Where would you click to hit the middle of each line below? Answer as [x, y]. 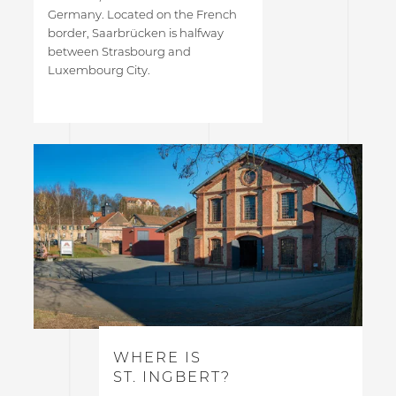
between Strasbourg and [119, 51]
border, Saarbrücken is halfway [135, 32]
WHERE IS [158, 358]
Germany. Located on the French [142, 14]
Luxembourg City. [99, 69]
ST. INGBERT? [172, 377]
